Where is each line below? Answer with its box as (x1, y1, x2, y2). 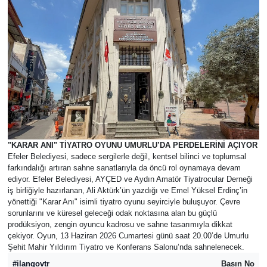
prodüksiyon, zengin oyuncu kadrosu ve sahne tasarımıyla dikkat (7, 219, 232, 229)
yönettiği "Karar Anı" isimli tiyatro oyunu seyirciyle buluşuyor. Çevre (7, 197, 240, 206)
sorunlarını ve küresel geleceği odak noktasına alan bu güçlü (7, 208, 217, 218)
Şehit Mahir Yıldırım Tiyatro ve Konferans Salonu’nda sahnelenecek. (7, 242, 244, 252)
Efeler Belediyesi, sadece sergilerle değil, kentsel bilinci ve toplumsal (7, 151, 246, 161)
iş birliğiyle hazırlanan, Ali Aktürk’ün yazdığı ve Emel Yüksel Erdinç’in (7, 185, 247, 195)
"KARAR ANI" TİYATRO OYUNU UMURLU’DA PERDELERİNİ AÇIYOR (7, 140, 257, 150)
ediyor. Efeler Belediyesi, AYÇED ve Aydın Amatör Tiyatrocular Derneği (7, 174, 253, 184)
